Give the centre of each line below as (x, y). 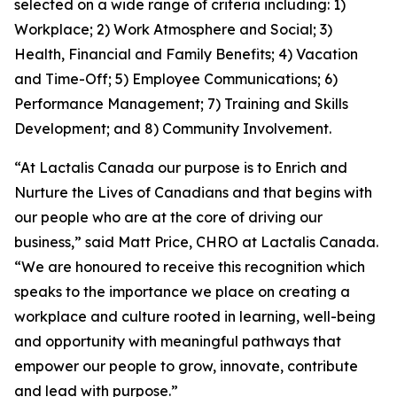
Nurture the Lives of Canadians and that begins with (193, 192)
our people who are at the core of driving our (168, 217)
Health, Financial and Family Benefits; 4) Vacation (186, 54)
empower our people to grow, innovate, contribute (186, 366)
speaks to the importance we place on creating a (182, 292)
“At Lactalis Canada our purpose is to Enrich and (181, 167)
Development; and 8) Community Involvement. (173, 128)
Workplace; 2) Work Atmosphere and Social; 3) (173, 29)
